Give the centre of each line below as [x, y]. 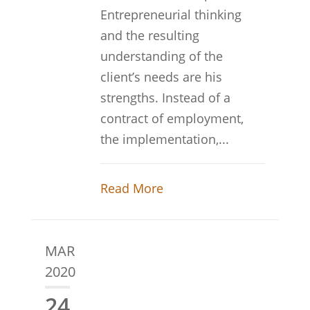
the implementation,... [164, 139]
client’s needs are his [161, 77]
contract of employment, [172, 118]
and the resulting [149, 35]
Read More [131, 188]
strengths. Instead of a [165, 98]
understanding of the [161, 56]
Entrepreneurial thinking [171, 15]
